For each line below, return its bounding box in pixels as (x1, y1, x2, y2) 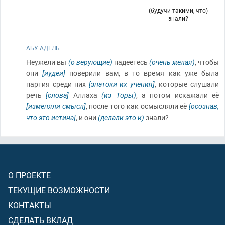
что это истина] (26, 113, 76, 122)
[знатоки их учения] (88, 79, 155, 89)
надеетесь (112, 57, 150, 67)
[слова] (46, 90, 69, 100)
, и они (76, 113, 98, 122)
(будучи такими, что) (149, 6, 208, 14)
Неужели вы (26, 57, 68, 67)
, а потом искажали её (136, 90, 219, 100)
